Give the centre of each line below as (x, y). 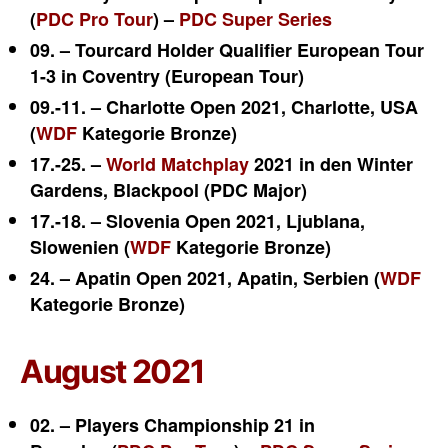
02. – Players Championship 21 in (172, 425)
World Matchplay (177, 164)
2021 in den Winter (331, 164)
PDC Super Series (255, 19)
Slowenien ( (80, 247)
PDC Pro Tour (94, 19)
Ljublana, (325, 221)
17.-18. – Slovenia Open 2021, (158, 221)
